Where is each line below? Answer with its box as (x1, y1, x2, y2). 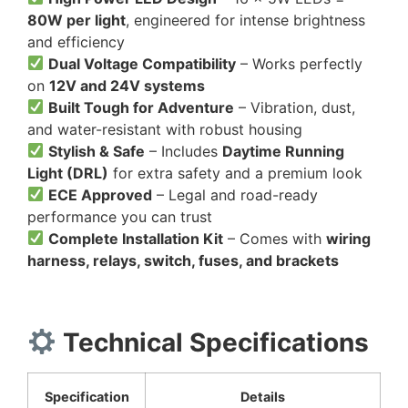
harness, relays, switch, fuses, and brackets (27, 250, 339, 270)
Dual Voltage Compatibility (48, 54, 237, 73)
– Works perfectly (236, 54, 363, 73)
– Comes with (223, 229, 327, 248)
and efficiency (27, 32, 125, 51)
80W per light (27, 10, 126, 29)
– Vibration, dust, (234, 97, 356, 117)
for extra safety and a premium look (108, 163, 362, 182)
